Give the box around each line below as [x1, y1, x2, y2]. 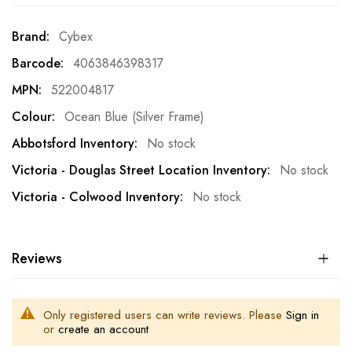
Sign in [286, 306, 319, 324]
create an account [58, 320, 148, 338]
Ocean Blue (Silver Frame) [64, 107, 204, 126]
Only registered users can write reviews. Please [43, 306, 286, 324]
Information [11, 48, 69, 67]
